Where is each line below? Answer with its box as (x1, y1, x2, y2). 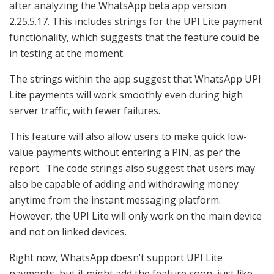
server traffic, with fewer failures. (9, 103, 163, 117)
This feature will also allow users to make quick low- (9, 129, 247, 143)
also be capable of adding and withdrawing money (9, 177, 239, 191)
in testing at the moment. (9, 46, 127, 60)
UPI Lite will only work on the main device (73, 209, 262, 223)
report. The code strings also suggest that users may (9, 161, 255, 175)
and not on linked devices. (9, 224, 129, 239)
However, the (9, 209, 73, 223)
